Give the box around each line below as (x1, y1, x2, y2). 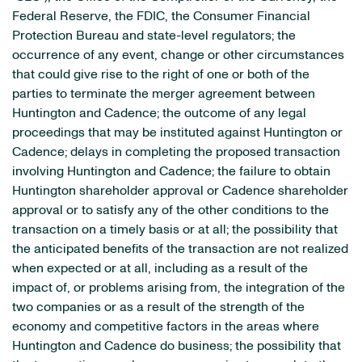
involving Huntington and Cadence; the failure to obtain (12, 165, 330, 178)
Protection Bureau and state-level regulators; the (12, 29, 296, 42)
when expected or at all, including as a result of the (12, 262, 308, 275)
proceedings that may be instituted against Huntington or (12, 126, 343, 139)
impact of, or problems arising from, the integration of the (12, 281, 345, 294)
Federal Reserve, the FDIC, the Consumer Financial (12, 10, 310, 23)
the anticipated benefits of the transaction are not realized (12, 242, 348, 255)
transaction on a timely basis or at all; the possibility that (12, 223, 338, 236)
